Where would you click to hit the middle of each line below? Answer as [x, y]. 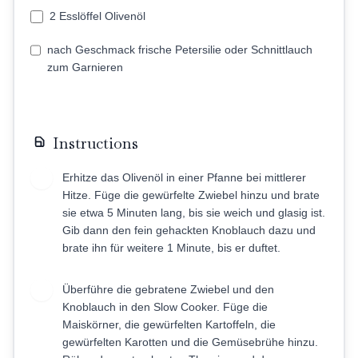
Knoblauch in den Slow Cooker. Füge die [165, 307]
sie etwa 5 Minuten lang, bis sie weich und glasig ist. [194, 213]
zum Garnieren [85, 67]
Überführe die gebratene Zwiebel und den [168, 289]
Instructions [95, 143]
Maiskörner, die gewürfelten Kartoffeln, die [169, 324]
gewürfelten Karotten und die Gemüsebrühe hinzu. [190, 342]
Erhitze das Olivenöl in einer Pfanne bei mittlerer [184, 177]
